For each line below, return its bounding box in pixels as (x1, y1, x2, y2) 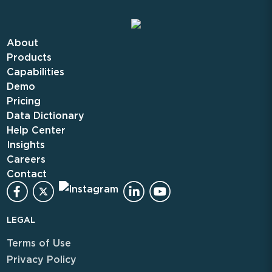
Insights (6, 139, 45, 150)
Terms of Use (6, 237, 71, 248)
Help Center (6, 124, 66, 135)
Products (6, 52, 52, 63)
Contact (6, 168, 47, 179)
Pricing (6, 95, 41, 106)
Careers (6, 154, 46, 165)
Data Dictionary (6, 110, 84, 121)
